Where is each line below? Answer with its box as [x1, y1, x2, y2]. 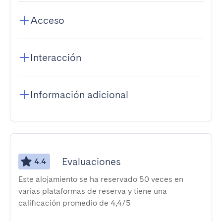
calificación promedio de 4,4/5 [18, 198, 131, 208]
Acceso [30, 14, 64, 26]
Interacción [30, 52, 81, 63]
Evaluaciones [62, 156, 120, 167]
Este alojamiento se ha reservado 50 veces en [18, 174, 183, 184]
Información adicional [30, 89, 128, 101]
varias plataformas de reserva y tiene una [18, 186, 167, 196]
